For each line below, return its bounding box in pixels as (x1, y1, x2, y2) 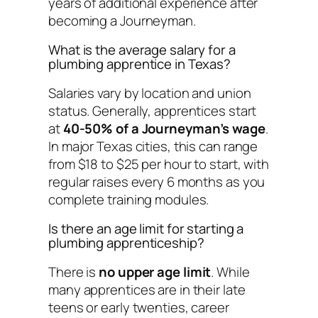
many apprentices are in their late (48, 280, 246, 299)
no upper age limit (99, 262, 212, 281)
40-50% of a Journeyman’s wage (62, 119, 265, 138)
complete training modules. (48, 190, 209, 209)
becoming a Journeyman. (48, 11, 196, 30)
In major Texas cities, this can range (48, 136, 258, 155)
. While (211, 262, 250, 281)
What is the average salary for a (48, 40, 236, 60)
